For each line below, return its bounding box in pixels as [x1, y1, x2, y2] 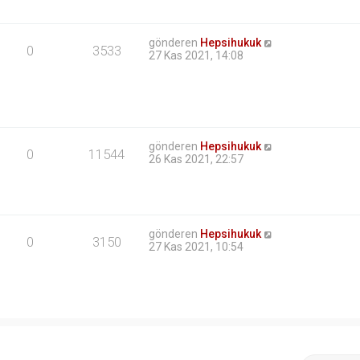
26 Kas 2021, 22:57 [149, 153, 244, 166]
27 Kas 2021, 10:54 [149, 240, 244, 254]
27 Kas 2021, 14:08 [149, 49, 244, 63]
